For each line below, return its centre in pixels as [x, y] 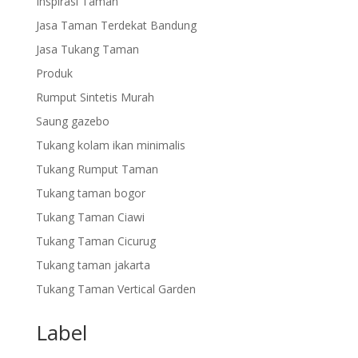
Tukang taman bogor [90, 193]
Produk [54, 74]
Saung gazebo [72, 121]
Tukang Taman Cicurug [95, 241]
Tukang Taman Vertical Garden [115, 289]
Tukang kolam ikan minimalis [110, 145]
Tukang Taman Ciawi [90, 217]
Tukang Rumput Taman [97, 169]
